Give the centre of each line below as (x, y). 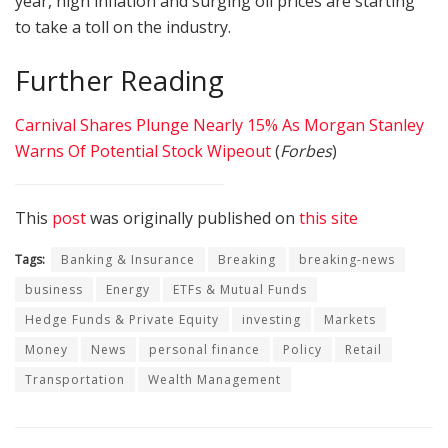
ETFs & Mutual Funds (240, 290)
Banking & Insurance (128, 260)
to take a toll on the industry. (123, 26)
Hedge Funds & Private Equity (122, 320)
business (54, 290)
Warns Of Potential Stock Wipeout (143, 151)
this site (328, 218)
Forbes (306, 151)
